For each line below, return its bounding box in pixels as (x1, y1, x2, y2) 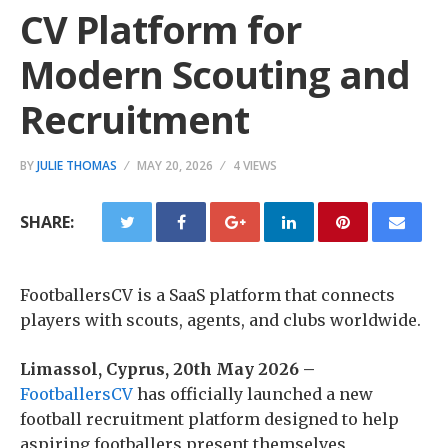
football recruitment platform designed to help (20, 409, 399, 429)
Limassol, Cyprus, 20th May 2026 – (20, 359, 315, 379)
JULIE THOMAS (37, 157, 117, 174)
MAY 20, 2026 (137, 157, 213, 174)
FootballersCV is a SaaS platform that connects (20, 285, 395, 305)
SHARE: (20, 211, 74, 233)
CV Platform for (20, 3, 301, 55)
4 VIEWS (233, 157, 277, 174)
